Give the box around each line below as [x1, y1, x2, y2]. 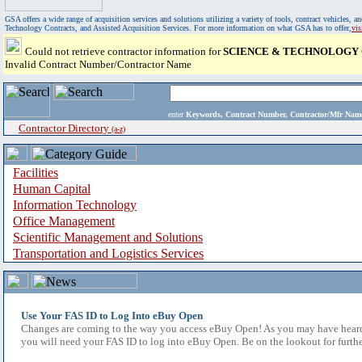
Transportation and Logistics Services [13, 246, 204, 260]
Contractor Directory [19, 122, 112, 134]
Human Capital [13, 182, 90, 196]
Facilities [13, 166, 58, 179]
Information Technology [13, 198, 137, 212]
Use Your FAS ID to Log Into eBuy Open [21, 309, 203, 322]
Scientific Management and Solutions [13, 230, 203, 244]
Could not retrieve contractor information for [25, 45, 223, 57]
